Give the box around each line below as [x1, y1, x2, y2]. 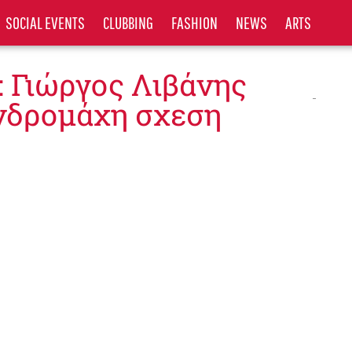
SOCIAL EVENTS [5, 13, 86, 32]
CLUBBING [103, 13, 154, 32]
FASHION [171, 13, 218, 32]
